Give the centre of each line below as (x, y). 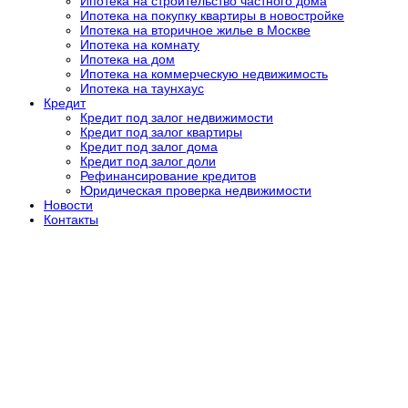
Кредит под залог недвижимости (177, 117)
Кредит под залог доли (148, 161)
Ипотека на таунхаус (142, 88)
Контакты (71, 219)
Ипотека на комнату (140, 44)
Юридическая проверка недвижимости (196, 190)
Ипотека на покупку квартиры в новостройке (212, 15)
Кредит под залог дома (149, 146)
